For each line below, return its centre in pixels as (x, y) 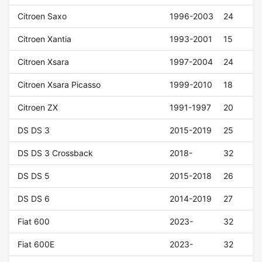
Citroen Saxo (42, 16)
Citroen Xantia (45, 39)
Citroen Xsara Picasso (59, 85)
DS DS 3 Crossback (56, 153)
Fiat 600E (36, 244)
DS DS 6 (34, 199)
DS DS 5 (34, 176)
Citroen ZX (38, 108)
